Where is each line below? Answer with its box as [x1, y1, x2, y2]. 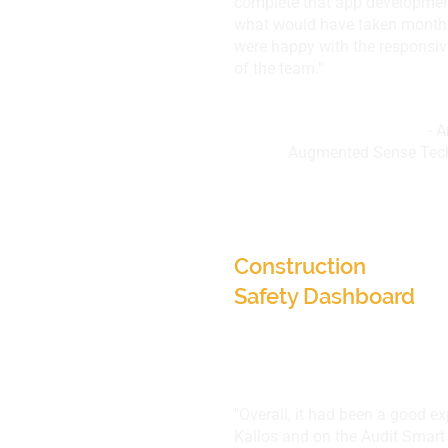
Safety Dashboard [234, 283, 415, 309]
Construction [234, 253, 366, 279]
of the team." [234, 59, 323, 78]
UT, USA [234, 223, 318, 249]
